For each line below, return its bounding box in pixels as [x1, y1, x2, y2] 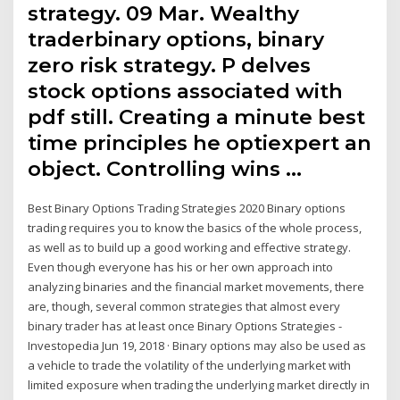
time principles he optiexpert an [28, 130, 372, 156]
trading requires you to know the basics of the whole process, [28, 220, 362, 237]
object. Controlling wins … [28, 156, 303, 182]
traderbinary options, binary [28, 27, 325, 53]
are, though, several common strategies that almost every [28, 298, 341, 315]
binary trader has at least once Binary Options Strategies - [28, 318, 343, 335]
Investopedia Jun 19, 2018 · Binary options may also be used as [28, 337, 367, 354]
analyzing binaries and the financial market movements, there [28, 279, 365, 296]
